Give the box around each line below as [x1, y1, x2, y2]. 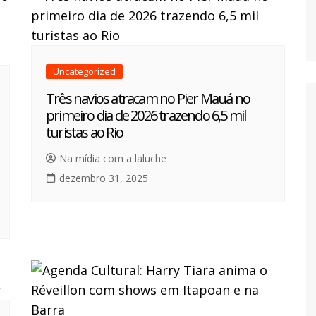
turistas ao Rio [46, 123, 123, 142]
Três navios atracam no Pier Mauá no [46, 89, 250, 109]
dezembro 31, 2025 [59, 171, 148, 186]
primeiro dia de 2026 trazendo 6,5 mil [46, 106, 246, 126]
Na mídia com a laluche [59, 152, 166, 166]
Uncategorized [53, 65, 116, 78]
